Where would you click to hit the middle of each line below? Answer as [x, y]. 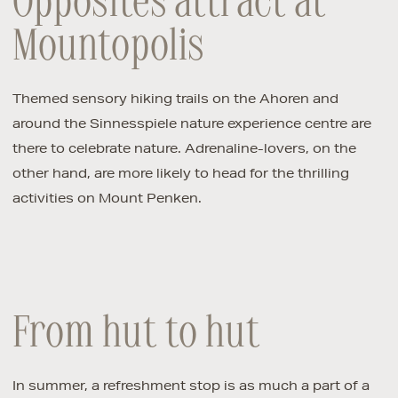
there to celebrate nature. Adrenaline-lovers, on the [184, 148]
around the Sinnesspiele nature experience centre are [191, 123]
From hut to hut [137, 335]
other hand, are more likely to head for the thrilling [180, 173]
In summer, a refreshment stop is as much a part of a [191, 385]
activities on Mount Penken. [107, 198]
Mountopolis [108, 48]
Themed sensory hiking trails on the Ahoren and [175, 98]
